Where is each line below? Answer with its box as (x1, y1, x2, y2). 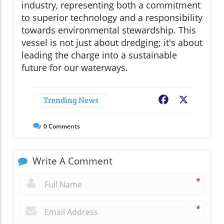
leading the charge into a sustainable (21, 48, 177, 61)
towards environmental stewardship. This (21, 23, 196, 36)
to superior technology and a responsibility (21, 11, 202, 23)
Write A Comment (30, 154, 112, 167)
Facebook (170, 94, 206, 106)
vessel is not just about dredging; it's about (21, 36, 202, 48)
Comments (47, 121, 80, 130)
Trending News (43, 94, 98, 105)
